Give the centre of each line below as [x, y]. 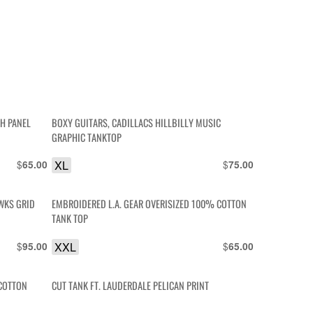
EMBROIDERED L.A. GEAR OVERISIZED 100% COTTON [150, 204]
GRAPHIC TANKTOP [87, 137]
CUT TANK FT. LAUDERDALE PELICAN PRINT [131, 285]
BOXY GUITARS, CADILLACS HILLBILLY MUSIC [137, 122]
